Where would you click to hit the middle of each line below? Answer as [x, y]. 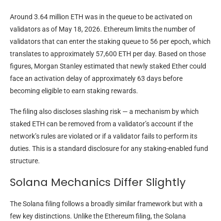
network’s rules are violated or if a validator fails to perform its [104, 136]
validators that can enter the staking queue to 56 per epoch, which [110, 42]
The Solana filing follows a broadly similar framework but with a [106, 204]
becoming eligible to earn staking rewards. [74, 91]
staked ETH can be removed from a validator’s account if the [101, 124]
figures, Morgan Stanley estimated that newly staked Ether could [108, 66]
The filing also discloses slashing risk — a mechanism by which [104, 112]
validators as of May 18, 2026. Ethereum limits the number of [103, 29]
